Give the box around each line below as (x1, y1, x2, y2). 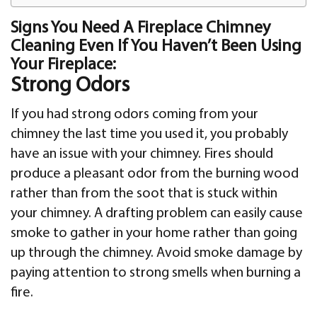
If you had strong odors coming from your (11, 107, 258, 122)
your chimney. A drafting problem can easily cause (11, 206, 303, 221)
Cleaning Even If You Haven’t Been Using (11, 38, 301, 55)
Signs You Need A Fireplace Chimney (11, 19, 270, 37)
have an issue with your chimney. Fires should (11, 146, 273, 161)
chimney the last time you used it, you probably (11, 127, 288, 142)
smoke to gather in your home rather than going (11, 226, 297, 241)
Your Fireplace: (11, 56, 116, 74)
